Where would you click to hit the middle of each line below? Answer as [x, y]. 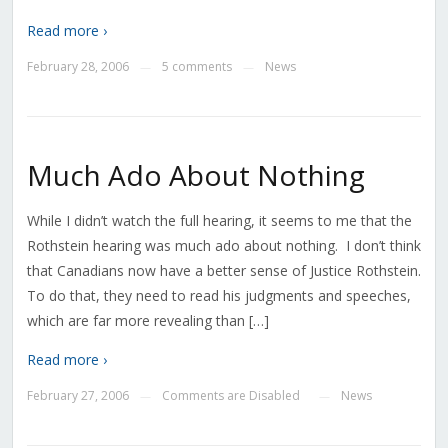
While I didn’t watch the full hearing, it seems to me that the [219, 221]
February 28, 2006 [77, 67]
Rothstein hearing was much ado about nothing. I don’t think [223, 246]
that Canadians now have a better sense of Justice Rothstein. [223, 271]
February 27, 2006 [77, 396]
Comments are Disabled [230, 396]
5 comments [196, 67]
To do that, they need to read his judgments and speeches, [218, 296]
